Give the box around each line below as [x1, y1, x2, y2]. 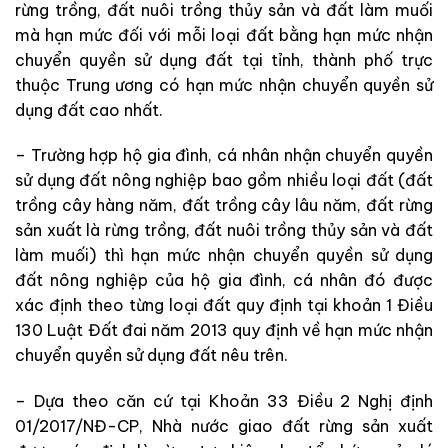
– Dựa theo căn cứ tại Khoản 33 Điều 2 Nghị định [15, 391, 433, 412]
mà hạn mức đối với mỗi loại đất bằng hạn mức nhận [15, 24, 433, 45]
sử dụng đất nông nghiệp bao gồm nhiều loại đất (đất [15, 170, 433, 191]
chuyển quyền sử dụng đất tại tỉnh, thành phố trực [15, 49, 433, 70]
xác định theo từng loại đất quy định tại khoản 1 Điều [15, 295, 433, 316]
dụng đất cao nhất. [15, 99, 163, 120]
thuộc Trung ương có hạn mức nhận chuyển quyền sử [15, 74, 433, 95]
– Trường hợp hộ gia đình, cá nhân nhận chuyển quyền [15, 145, 433, 166]
